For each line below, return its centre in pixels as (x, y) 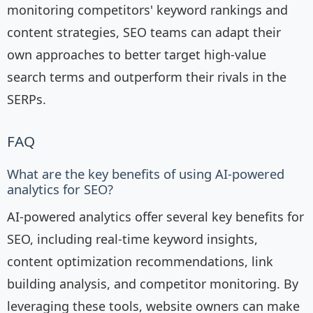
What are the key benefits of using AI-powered (146, 174)
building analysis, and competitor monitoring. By (153, 284)
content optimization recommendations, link (140, 262)
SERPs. (27, 100)
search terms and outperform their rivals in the (147, 77)
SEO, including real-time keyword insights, (132, 239)
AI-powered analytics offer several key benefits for (155, 217)
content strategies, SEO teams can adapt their (144, 32)
